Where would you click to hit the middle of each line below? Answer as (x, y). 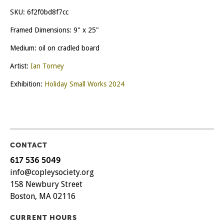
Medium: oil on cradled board (55, 48)
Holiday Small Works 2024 (84, 84)
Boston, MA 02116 (43, 196)
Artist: (20, 66)
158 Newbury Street (46, 184)
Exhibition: (27, 84)
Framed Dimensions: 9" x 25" (54, 30)
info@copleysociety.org (52, 172)
